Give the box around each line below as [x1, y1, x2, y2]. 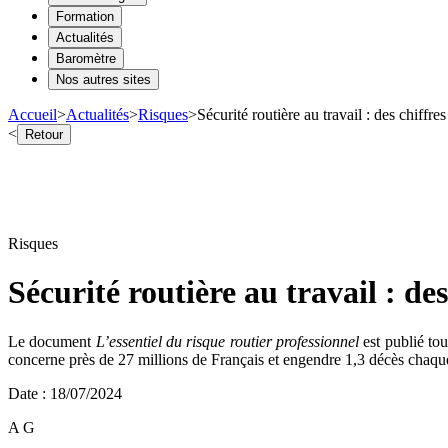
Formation [56, 8, 114, 24]
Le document [8, 332, 96, 350]
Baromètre [56, 50, 116, 66]
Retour [25, 126, 63, 142]
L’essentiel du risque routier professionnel [95, 332, 360, 350]
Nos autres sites [56, 71, 151, 87]
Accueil [8, 105, 57, 123]
